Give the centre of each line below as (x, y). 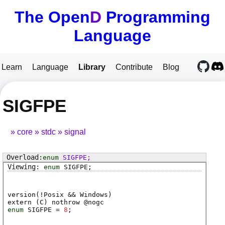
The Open (52, 17)
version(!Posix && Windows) (60, 195)
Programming (156, 17)
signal (75, 132)
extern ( (24, 202)
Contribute (134, 67)
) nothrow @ (66, 202)
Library (92, 67)
